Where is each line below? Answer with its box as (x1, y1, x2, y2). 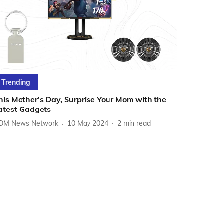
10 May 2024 (67, 119, 109, 128)
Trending (1, 77, 31, 87)
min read (123, 119, 151, 128)
